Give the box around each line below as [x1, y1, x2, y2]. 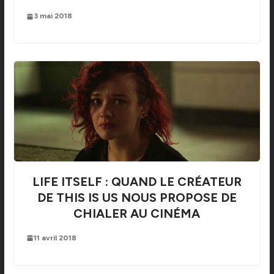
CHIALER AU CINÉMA [73, 206, 201, 221]
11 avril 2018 [33, 233, 76, 242]
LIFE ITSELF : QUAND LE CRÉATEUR [32, 174, 242, 189]
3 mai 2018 [33, 12, 72, 21]
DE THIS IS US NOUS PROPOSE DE [37, 190, 237, 205]
